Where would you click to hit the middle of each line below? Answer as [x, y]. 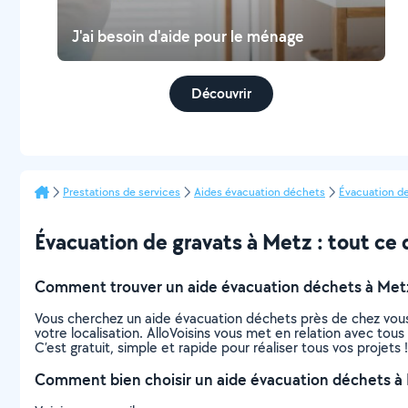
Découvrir [222, 93]
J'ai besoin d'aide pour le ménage [189, 36]
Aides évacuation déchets [260, 192]
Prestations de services [122, 192]
